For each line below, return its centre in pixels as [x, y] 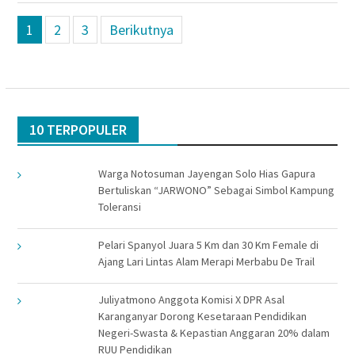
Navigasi [45, 14]
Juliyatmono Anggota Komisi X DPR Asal [191, 299]
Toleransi [119, 206]
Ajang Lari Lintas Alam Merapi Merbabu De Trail [206, 261]
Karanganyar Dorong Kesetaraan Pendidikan [202, 316]
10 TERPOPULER [78, 129]
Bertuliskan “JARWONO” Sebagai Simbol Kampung [216, 190]
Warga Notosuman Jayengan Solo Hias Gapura [206, 173]
